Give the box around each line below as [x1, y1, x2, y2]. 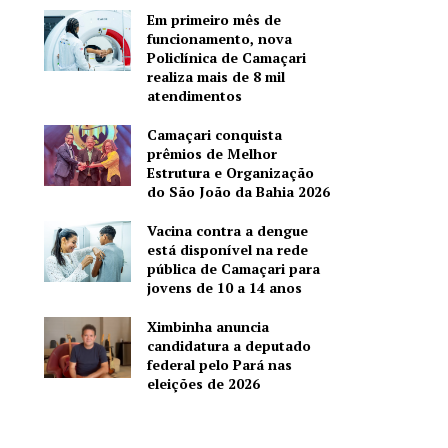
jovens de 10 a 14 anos [147, 277, 303, 297]
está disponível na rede [147, 239, 309, 259]
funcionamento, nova [147, 28, 293, 48]
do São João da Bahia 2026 [147, 181, 331, 201]
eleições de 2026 [147, 373, 261, 393]
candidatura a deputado [147, 335, 312, 355]
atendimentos [147, 85, 243, 105]
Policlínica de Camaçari [147, 47, 307, 67]
